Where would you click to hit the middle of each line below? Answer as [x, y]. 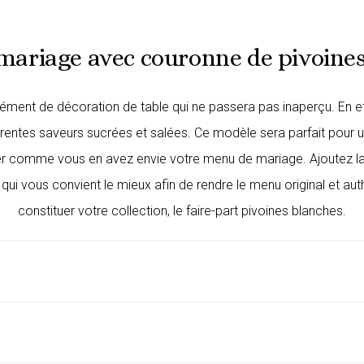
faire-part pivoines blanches [264, 211]
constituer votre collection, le [102, 211]
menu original [287, 185]
